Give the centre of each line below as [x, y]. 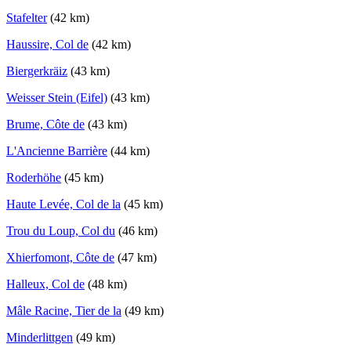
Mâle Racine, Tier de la [64, 311]
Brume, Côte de [45, 125]
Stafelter [27, 18]
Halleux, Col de [45, 284]
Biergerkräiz [37, 71]
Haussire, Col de [47, 45]
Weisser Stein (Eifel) [57, 98]
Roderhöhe [34, 178]
